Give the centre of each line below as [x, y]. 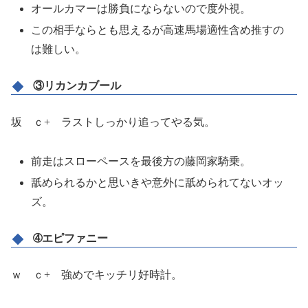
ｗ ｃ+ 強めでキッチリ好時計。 [97, 274]
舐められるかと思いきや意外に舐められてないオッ [158, 183]
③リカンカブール [77, 86]
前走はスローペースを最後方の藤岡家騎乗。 [141, 161]
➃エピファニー [70, 238]
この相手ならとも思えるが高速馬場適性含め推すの [158, 30]
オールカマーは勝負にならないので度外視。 [141, 9]
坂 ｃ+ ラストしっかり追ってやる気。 [113, 122]
